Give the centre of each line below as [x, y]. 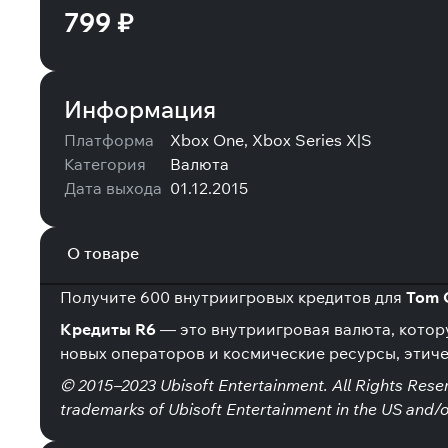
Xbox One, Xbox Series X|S [271, 140]
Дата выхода [113, 188]
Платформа [109, 140]
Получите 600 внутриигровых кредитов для [233, 297]
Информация [140, 109]
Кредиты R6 [108, 329]
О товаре [103, 253]
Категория [105, 164]
